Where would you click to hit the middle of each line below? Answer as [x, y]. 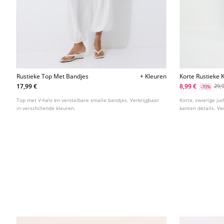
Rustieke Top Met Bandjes [53, 76]
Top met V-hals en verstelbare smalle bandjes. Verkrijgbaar [88, 100]
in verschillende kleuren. [46, 108]
